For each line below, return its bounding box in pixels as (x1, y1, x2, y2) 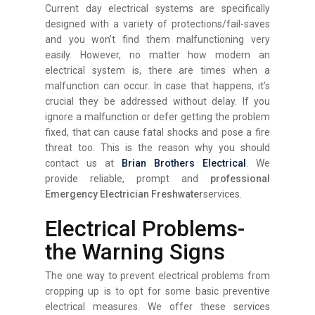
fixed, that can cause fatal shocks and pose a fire (45, 126, 270, 138)
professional (198, 172, 270, 184)
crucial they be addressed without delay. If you (45, 95, 270, 107)
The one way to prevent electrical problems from (45, 269, 270, 281)
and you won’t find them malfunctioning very (45, 33, 270, 45)
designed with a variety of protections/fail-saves (45, 18, 270, 30)
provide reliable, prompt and (45, 172, 198, 184)
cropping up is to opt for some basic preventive (45, 285, 270, 297)
